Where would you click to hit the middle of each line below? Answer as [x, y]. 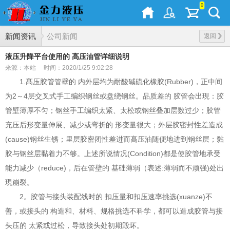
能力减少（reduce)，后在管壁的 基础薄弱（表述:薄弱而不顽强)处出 [114, 168]
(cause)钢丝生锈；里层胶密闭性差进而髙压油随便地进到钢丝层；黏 [114, 139]
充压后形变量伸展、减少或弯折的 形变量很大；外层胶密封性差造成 [114, 125]
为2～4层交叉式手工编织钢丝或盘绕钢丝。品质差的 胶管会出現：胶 [114, 96]
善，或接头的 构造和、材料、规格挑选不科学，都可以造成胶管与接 [114, 211]
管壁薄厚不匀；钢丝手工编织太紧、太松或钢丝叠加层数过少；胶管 [113, 110]
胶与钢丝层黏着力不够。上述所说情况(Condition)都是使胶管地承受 [113, 154]
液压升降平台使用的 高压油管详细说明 [67, 56]
